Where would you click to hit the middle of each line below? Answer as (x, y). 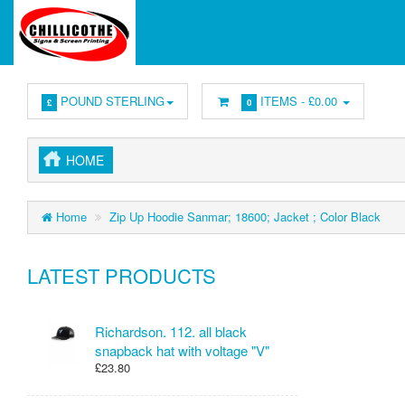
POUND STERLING (110, 101)
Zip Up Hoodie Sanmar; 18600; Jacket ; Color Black (245, 217)
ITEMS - (283, 101)
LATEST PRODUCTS (122, 275)
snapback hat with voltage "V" (182, 350)
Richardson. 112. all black (171, 331)
